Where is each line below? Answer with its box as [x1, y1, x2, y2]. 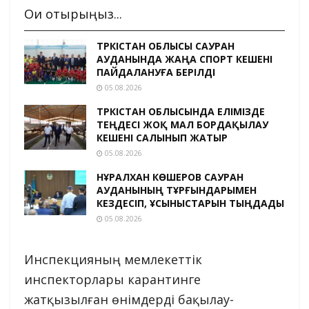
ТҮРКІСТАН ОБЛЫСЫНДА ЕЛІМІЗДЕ [97, 105, 265, 119]
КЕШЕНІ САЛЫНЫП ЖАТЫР [97, 131, 228, 145]
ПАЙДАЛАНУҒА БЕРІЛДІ [97, 66, 215, 79]
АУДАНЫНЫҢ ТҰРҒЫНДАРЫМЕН [97, 183, 257, 197]
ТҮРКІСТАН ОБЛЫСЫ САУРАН [97, 39, 235, 53]
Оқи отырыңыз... [24, 6, 122, 23]
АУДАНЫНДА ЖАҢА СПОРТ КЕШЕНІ [97, 52, 272, 66]
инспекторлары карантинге [24, 271, 201, 288]
